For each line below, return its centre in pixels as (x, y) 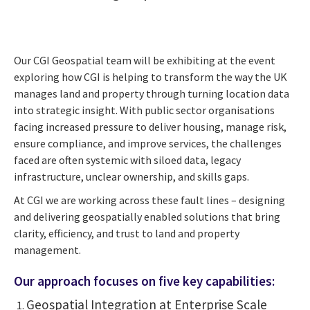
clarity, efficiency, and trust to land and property (127, 233)
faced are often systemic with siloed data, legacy (127, 159)
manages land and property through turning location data (152, 93)
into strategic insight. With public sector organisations (144, 110)
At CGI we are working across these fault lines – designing (149, 200)
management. (47, 249)
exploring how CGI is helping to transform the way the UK (151, 76)
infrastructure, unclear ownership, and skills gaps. (131, 176)
